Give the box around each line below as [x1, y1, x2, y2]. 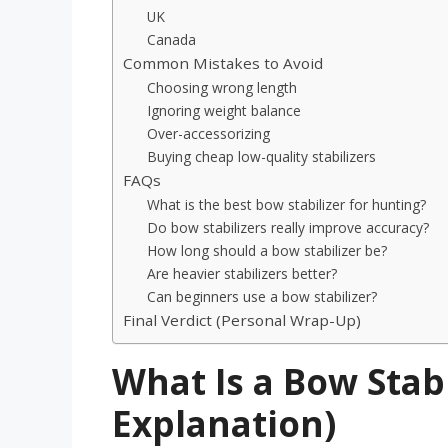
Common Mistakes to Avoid [123, 53, 323, 74]
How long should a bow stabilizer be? [147, 241, 388, 261]
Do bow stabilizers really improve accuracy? [147, 218, 430, 238]
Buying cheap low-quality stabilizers [147, 147, 377, 167]
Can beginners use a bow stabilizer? [147, 287, 378, 307]
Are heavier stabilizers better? [147, 264, 338, 284]
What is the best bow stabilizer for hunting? [147, 195, 427, 215]
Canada [147, 30, 197, 50]
